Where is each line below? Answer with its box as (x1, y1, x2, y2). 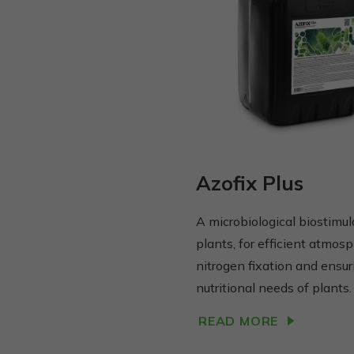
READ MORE (198, 312, 279, 329)
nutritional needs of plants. (196, 279, 352, 296)
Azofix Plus (196, 170, 303, 195)
